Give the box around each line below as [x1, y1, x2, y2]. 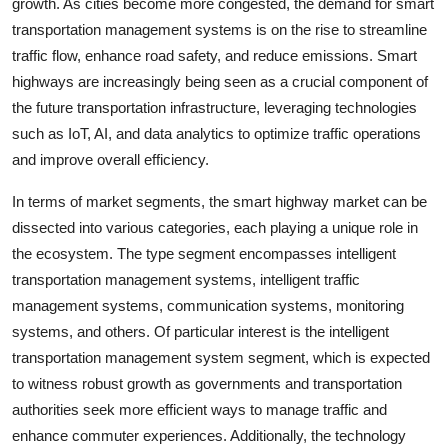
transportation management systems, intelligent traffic [12, 271, 360, 288]
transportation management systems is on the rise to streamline [12, 21, 427, 38]
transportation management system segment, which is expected [12, 349, 430, 366]
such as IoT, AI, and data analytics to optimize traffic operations [12, 125, 421, 142]
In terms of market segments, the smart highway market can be [12, 193, 427, 210]
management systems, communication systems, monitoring [12, 297, 404, 314]
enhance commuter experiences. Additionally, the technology [12, 427, 406, 444]
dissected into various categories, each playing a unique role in [12, 219, 418, 236]
